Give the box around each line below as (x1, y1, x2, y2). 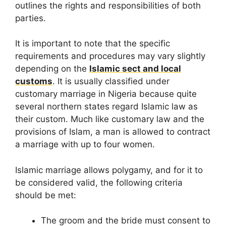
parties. (15, 13, 46, 23)
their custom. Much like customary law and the (15, 114, 204, 125)
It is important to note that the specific (15, 38, 170, 49)
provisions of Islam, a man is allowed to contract (15, 127, 210, 137)
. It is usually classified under (52, 76, 169, 87)
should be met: (15, 190, 76, 200)
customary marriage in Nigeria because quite (15, 89, 197, 99)
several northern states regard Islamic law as (15, 101, 198, 112)
